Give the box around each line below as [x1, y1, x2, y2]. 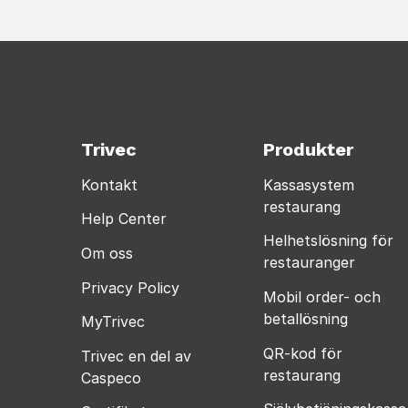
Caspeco [81, 368, 141, 387]
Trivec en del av [81, 346, 191, 365]
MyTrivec [81, 312, 145, 331]
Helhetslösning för [263, 231, 393, 250]
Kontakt [81, 175, 138, 194]
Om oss [81, 244, 133, 263]
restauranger [263, 253, 355, 272]
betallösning [263, 310, 348, 329]
